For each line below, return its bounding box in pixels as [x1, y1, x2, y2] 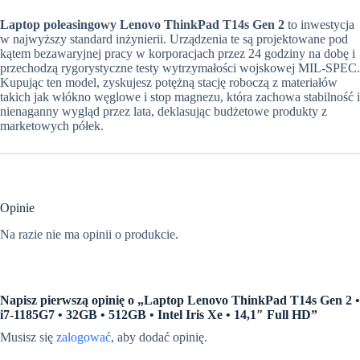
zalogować [56, 329, 111, 344]
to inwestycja [284, 17, 354, 31]
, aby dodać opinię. [111, 329, 207, 344]
